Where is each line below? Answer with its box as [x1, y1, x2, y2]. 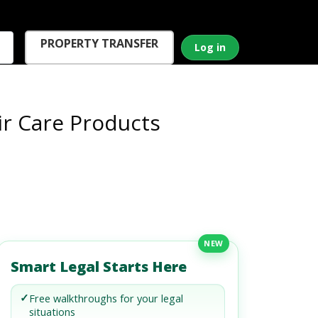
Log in [194, 40, 226, 54]
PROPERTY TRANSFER [40, 35, 159, 51]
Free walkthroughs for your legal [29, 292, 184, 305]
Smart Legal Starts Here [11, 257, 187, 276]
